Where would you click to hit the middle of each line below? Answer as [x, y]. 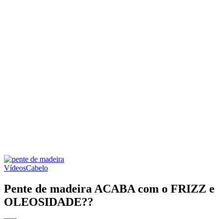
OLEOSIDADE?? [49, 202]
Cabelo [37, 168]
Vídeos [15, 168]
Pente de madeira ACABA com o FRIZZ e [109, 188]
